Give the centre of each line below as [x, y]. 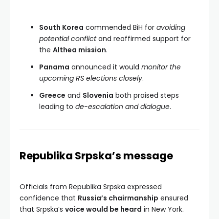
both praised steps [146, 95]
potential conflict [68, 38]
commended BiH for [120, 27]
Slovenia [98, 95]
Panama [54, 67]
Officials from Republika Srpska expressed [91, 186]
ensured [173, 198]
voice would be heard [103, 209]
